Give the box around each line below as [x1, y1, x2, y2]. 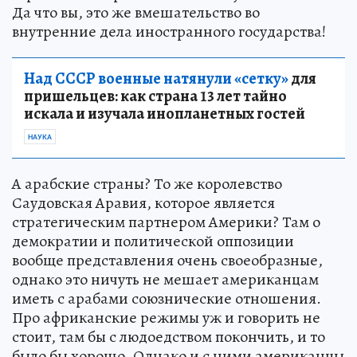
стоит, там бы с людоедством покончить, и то [12, 326, 325, 347]
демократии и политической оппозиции [12, 230, 294, 252]
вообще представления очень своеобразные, [12, 249, 323, 271]
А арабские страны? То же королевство [12, 173, 282, 194]
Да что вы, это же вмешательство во [12, 2, 260, 23]
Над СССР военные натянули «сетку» [24, 68, 288, 89]
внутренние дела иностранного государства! [12, 21, 326, 42]
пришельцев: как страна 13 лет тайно [24, 85, 287, 107]
